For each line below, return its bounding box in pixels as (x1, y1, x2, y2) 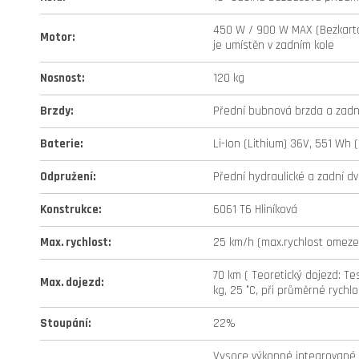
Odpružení (40, 169, 93, 184)
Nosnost (40, 71, 82, 86)
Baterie (40, 136, 80, 151)
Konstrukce (40, 202, 99, 217)
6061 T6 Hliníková (213, 202, 297, 217)
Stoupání (40, 316, 88, 331)
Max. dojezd (40, 275, 101, 290)
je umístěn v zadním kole (213, 38, 334, 53)
